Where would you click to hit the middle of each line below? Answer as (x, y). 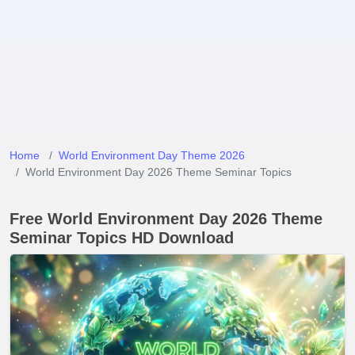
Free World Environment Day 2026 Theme (166, 219)
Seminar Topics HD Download (122, 238)
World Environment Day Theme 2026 (152, 155)
